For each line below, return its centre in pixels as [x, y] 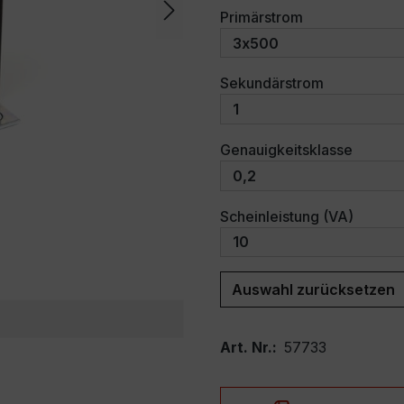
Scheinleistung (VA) [287, 216]
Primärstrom [262, 17]
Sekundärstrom [272, 83]
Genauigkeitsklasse [286, 149]
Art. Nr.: [252, 348]
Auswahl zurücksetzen [313, 290]
